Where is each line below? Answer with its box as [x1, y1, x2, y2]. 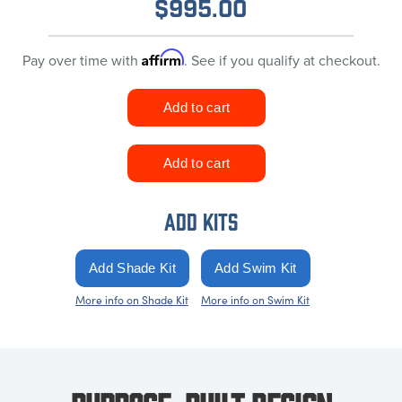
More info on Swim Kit [201, 292, 310, 307]
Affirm [141, 48, 184, 66]
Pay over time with [22, 49, 142, 70]
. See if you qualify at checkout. [183, 49, 380, 70]
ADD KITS [164, 205, 238, 234]
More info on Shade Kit [75, 292, 188, 307]
